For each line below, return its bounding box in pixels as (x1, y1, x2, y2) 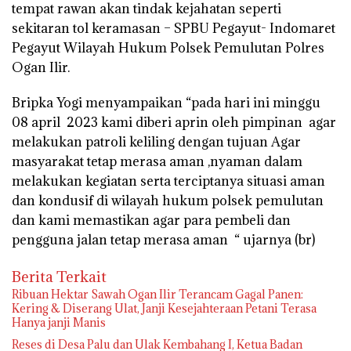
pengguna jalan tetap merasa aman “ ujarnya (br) (12, 231, 315, 248)
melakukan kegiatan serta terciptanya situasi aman (12, 172, 325, 190)
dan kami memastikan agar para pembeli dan (12, 212, 291, 229)
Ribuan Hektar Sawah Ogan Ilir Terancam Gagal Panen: (12, 287, 303, 302)
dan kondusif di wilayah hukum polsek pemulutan (12, 192, 324, 209)
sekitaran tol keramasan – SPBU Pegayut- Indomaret (12, 20, 335, 37)
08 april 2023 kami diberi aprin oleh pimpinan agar (12, 114, 336, 131)
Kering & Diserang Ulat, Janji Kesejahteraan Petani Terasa (12, 301, 317, 316)
